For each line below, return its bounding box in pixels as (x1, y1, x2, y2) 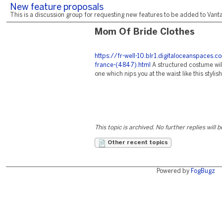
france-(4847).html (95, 62, 151, 68)
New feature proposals (10, 3, 104, 12)
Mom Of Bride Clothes (95, 28, 195, 37)
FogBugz (190, 168, 215, 174)
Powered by (156, 168, 191, 174)
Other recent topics (106, 140, 168, 145)
